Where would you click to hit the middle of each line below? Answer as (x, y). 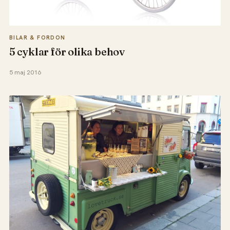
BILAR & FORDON (37, 37)
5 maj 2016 (25, 72)
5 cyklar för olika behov (67, 51)
